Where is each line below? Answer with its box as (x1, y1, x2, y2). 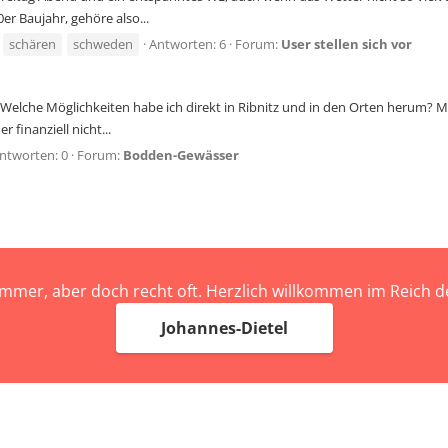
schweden (73, 35, 133, 54)
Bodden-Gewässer (123, 146, 239, 165)
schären (9, 35, 56, 54)
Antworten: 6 (149, 35, 226, 54)
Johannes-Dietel (160, 317, 288, 339)
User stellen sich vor (281, 35, 412, 54)
